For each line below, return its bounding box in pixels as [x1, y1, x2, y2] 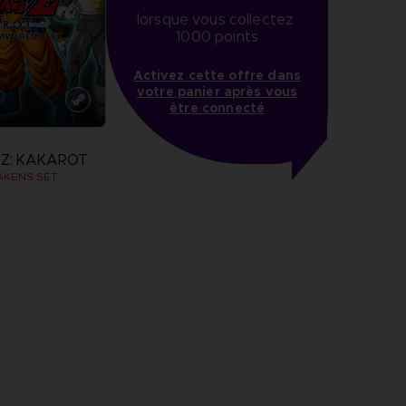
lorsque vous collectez [136, 11, 295, 29]
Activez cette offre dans [133, 67, 301, 84]
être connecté [169, 100, 266, 117]
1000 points [176, 28, 258, 46]
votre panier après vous [136, 83, 298, 101]
